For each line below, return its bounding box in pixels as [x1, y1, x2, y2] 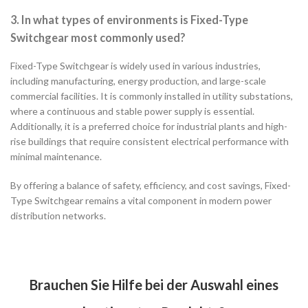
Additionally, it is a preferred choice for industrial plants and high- [10, 120, 287, 132]
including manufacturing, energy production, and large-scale [10, 74, 266, 87]
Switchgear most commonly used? [10, 31, 186, 45]
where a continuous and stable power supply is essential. [10, 104, 254, 117]
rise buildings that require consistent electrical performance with [10, 135, 289, 147]
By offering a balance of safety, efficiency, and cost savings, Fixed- [10, 179, 291, 191]
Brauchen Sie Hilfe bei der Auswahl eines [30, 276, 278, 293]
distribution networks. [10, 209, 106, 221]
